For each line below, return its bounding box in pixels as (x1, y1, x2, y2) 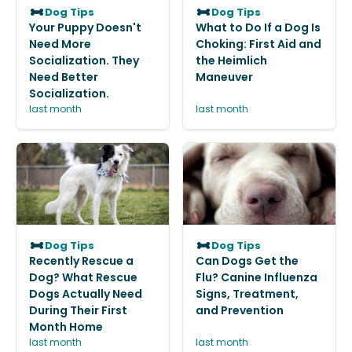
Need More (29, 36, 91, 52)
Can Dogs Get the (196, 253, 299, 269)
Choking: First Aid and (196, 36, 321, 52)
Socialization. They (29, 53, 139, 68)
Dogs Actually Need (29, 286, 142, 302)
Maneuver (196, 69, 253, 85)
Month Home (29, 319, 103, 335)
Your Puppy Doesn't (29, 20, 141, 35)
